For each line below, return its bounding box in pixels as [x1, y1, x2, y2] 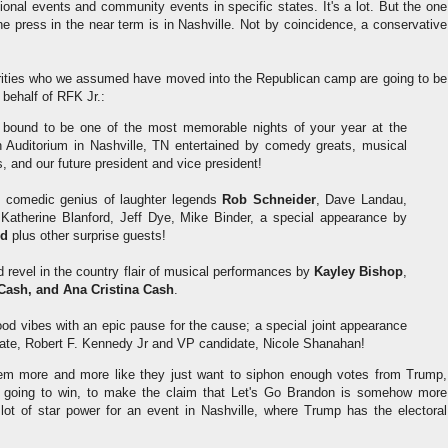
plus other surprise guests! [8, 228, 166, 244]
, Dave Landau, [315, 192, 408, 208]
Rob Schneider [222, 192, 316, 208]
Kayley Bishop [313, 264, 404, 280]
